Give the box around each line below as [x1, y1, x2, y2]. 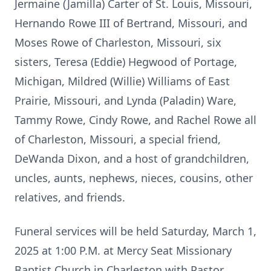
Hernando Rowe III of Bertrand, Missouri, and [15, 16, 247, 30]
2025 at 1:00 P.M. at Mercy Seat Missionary [15, 243, 232, 258]
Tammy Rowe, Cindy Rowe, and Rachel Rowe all [15, 113, 256, 127]
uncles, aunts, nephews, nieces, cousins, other [15, 171, 253, 185]
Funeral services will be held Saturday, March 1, [15, 224, 256, 238]
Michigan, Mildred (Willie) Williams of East [15, 74, 230, 88]
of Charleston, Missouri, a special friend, [15, 132, 221, 146]
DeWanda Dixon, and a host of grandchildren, [15, 151, 249, 166]
